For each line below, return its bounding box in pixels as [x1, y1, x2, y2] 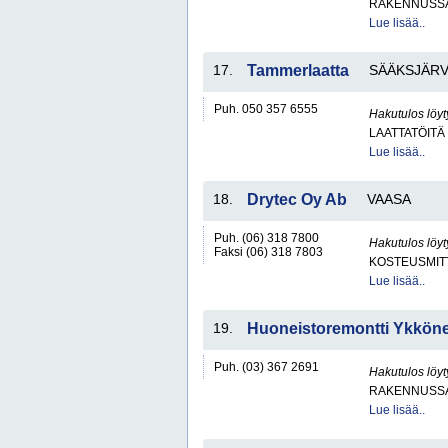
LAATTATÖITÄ [369, 126, 445, 140]
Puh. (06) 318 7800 [214, 231, 319, 245]
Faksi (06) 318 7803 [214, 245, 323, 259]
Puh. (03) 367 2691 [214, 360, 319, 374]
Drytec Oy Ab [247, 191, 347, 208]
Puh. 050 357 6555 [214, 102, 318, 116]
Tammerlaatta [247, 62, 349, 79]
